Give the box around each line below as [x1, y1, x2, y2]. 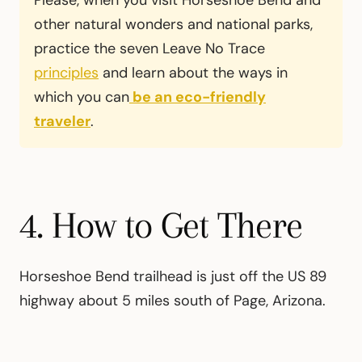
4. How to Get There [19, 204, 302, 247]
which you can [34, 87, 129, 107]
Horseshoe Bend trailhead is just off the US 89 [19, 267, 326, 287]
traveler [34, 112, 90, 132]
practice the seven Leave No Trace [34, 39, 265, 59]
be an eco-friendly [129, 87, 266, 107]
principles [34, 63, 99, 83]
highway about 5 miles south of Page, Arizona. [19, 291, 326, 311]
